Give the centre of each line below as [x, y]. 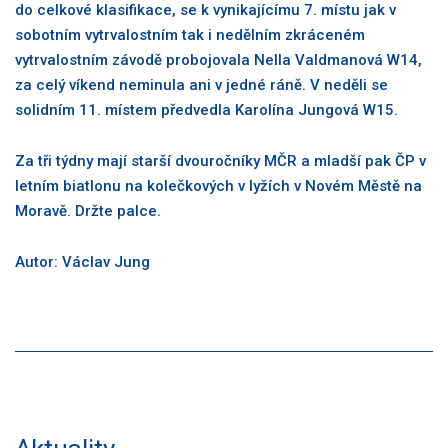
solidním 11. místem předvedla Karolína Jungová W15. [206, 109]
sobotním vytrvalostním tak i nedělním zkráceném [190, 34]
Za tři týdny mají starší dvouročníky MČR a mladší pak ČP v [220, 160]
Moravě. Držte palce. [88, 210]
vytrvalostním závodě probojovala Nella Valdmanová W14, [218, 59]
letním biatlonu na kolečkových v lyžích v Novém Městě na [218, 185]
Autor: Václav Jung [82, 261]
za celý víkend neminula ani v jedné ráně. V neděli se [201, 84]
